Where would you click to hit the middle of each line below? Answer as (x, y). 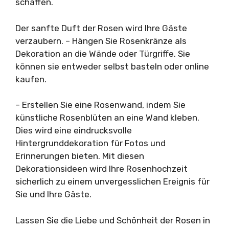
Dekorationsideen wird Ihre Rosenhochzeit (101, 169)
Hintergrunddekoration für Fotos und (90, 143)
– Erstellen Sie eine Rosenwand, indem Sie (100, 105)
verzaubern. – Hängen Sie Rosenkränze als (101, 41)
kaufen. (31, 79)
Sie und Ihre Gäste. (53, 194)
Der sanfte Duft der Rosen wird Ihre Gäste (101, 28)
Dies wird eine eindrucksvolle (74, 131)
